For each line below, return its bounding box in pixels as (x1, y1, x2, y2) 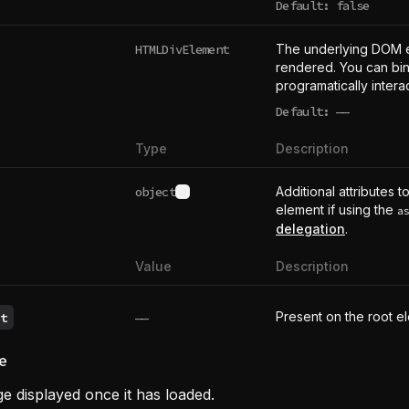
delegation (276, 221, 345, 236)
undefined (310, 110, 372, 128)
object (135, 183, 175, 200)
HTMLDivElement (135, 40, 229, 58)
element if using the (276, 202, 397, 217)
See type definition (181, 191, 297, 206)
